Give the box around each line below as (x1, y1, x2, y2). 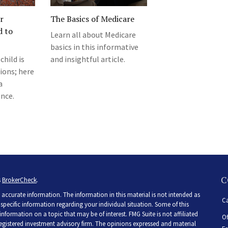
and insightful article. (50, 54, 125, 65)
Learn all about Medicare (50, 30, 136, 40)
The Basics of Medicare (50, 13, 134, 25)
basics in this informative (50, 42, 138, 52)
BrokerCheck (2, 176, 37, 185)
